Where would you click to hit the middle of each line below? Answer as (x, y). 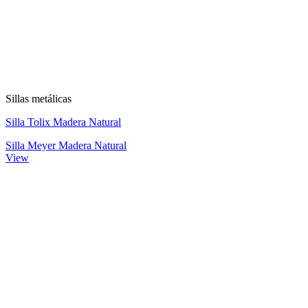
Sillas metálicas (38, 98)
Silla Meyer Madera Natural (66, 145)
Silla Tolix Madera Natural (63, 122)
